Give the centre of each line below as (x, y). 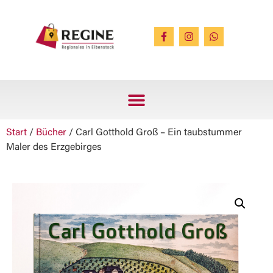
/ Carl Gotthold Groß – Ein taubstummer (154, 133)
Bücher (51, 133)
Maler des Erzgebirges (54, 147)
